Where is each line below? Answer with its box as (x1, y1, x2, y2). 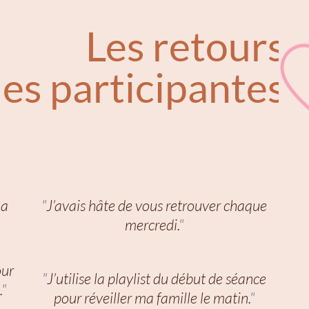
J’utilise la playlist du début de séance (47, 268, 267, 288)
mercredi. (125, 215, 179, 234)
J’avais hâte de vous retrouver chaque (46, 195, 268, 215)
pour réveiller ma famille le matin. (54, 288, 250, 307)
